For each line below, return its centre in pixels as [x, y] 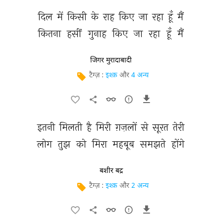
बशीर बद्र [111, 171]
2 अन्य [140, 186]
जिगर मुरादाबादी [111, 60]
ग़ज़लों [127, 127]
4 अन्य [140, 76]
